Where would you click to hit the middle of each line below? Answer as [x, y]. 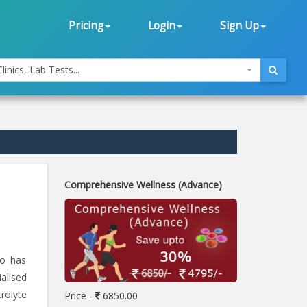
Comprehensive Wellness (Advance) [143, 185]
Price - [79, 295]
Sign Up [240, 26]
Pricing [86, 26]
